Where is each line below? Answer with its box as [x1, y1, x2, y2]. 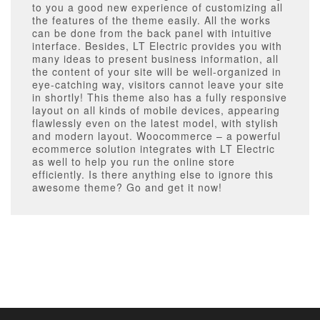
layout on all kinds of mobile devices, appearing [32, 103, 280, 118]
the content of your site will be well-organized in [32, 64, 281, 79]
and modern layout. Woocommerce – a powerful [32, 129, 281, 144]
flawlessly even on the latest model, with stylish [32, 116, 279, 131]
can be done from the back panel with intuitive [32, 26, 272, 41]
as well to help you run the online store [32, 154, 235, 169]
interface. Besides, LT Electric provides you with [32, 39, 282, 54]
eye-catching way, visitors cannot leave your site [32, 77, 284, 92]
